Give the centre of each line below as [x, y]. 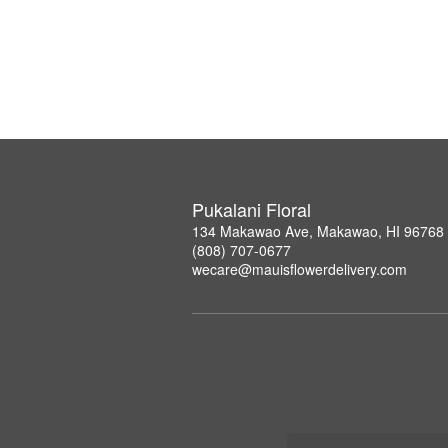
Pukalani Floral [251, 208]
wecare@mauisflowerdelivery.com [299, 268]
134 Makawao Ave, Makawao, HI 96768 [318, 230]
